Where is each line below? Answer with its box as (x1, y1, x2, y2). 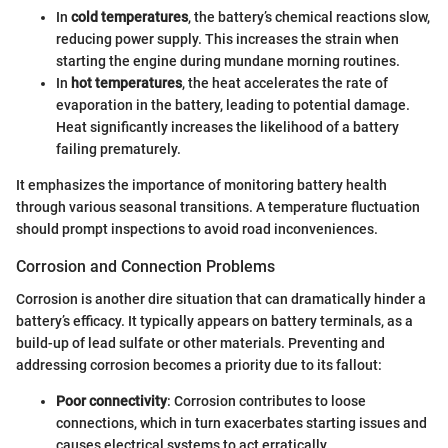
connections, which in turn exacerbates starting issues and (56, 414, 427, 431)
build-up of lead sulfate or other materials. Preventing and (16, 334, 385, 351)
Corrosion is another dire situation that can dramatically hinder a (16, 290, 426, 307)
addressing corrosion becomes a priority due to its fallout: (16, 356, 382, 373)
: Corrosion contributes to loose (167, 392, 366, 409)
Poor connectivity (56, 392, 167, 409)
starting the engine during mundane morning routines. (56, 53, 400, 70)
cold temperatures (71, 9, 188, 26)
